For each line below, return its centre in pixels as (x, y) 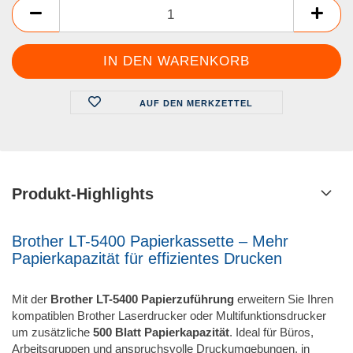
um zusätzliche (52, 332)
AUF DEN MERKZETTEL (196, 103)
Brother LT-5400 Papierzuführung (142, 299)
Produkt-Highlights (83, 194)
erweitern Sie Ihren (284, 299)
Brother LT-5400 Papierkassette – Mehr (150, 241)
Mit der (31, 299)
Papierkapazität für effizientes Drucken (147, 258)
